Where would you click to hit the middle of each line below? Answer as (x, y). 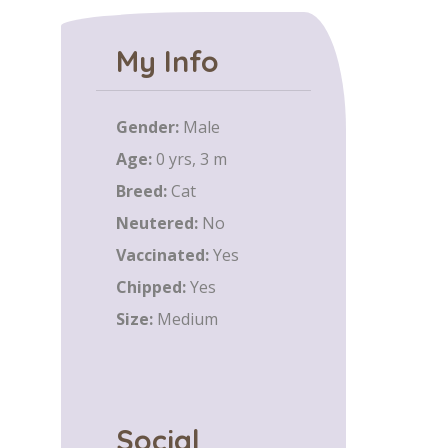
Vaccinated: (162, 255)
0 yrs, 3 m (191, 159)
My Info (167, 61)
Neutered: (157, 223)
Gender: (147, 127)
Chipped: (151, 287)
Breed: (141, 191)
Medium (187, 319)
